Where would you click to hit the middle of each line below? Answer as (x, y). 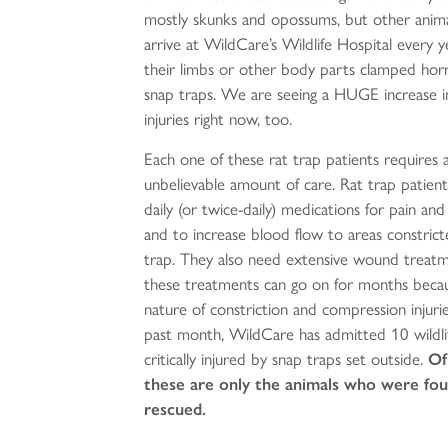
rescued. (175, 409)
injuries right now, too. (218, 119)
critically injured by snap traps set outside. (286, 359)
